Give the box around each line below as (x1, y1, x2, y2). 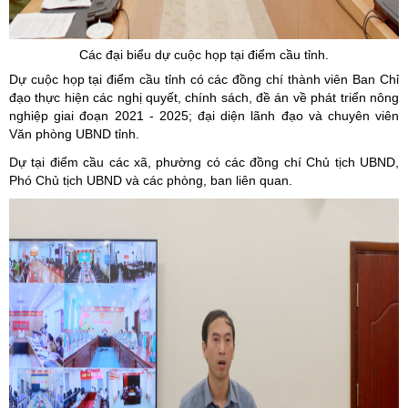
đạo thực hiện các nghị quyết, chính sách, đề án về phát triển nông (9, 90, 399, 105)
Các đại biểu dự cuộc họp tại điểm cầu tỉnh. (79, 47, 329, 62)
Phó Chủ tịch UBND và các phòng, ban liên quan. (9, 173, 292, 188)
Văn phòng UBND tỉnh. (9, 127, 139, 141)
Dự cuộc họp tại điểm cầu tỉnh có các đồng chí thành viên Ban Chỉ (9, 72, 399, 87)
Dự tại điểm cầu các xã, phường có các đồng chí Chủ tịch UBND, (9, 155, 399, 169)
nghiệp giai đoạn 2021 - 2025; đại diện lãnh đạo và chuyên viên (9, 108, 399, 123)
